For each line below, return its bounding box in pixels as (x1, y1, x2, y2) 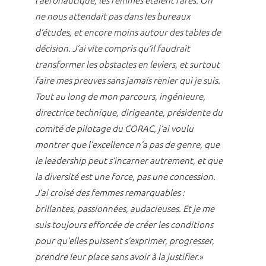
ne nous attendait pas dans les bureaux (34, 11, 190, 22)
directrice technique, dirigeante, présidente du (34, 107, 223, 118)
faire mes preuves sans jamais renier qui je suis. (34, 75, 220, 86)
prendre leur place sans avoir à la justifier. (34, 252, 199, 262)
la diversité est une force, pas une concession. (34, 172, 216, 182)
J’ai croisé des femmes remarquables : (34, 188, 185, 198)
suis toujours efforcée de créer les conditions (34, 220, 213, 230)
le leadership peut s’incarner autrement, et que (34, 156, 223, 166)
